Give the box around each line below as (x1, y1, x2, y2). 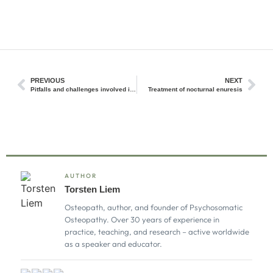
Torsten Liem (65, 184, 120, 195)
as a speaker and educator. (65, 239, 162, 249)
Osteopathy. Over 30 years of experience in (65, 214, 219, 225)
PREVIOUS (30, 77, 65, 85)
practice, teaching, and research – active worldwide (65, 227, 249, 237)
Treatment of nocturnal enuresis (148, 86, 243, 93)
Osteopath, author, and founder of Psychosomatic (65, 202, 243, 213)
